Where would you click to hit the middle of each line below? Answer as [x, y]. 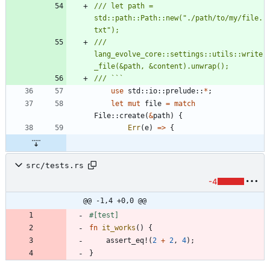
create [132, 116]
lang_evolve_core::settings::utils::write [178, 55]
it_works [119, 228]
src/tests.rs [55, 165]
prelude [181, 91]
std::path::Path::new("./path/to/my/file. [178, 18]
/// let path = [124, 6]
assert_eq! [127, 241]
